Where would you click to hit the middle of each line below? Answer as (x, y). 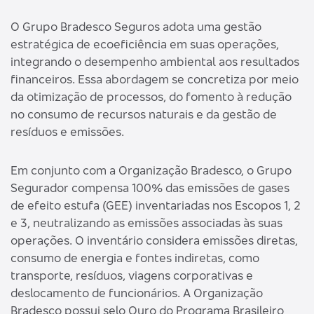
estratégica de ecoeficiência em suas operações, (145, 44)
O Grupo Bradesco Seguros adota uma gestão (136, 26)
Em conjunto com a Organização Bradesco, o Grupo (151, 170)
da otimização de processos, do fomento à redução (151, 96)
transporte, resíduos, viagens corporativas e (132, 275)
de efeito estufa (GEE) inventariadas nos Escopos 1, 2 (156, 205)
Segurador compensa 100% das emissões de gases (150, 187)
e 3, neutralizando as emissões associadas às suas (146, 223)
